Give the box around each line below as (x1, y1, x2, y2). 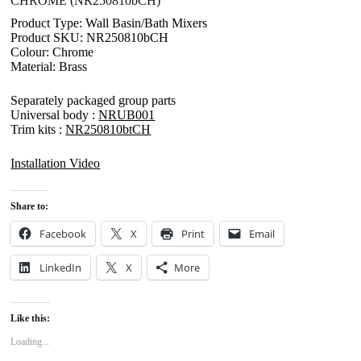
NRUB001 (98, 107, 156, 122)
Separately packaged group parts (10, 93, 176, 107)
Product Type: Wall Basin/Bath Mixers (10, 15, 208, 30)
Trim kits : (10, 122, 66, 136)
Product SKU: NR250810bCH (10, 30, 169, 44)
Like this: (10, 312, 51, 324)
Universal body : (10, 107, 99, 122)
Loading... (10, 335, 50, 347)
